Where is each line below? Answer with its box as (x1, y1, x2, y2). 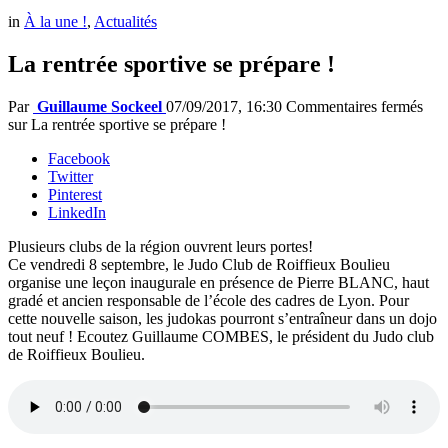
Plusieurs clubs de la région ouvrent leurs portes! (8, 238, 313, 256)
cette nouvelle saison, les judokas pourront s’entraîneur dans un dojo (8, 310, 437, 328)
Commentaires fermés (286, 98, 423, 116)
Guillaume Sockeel (37, 98, 162, 116)
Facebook (48, 150, 110, 168)
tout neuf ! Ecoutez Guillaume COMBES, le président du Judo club (8, 328, 434, 346)
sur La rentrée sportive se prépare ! (8, 116, 226, 134)
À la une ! (24, 13, 87, 31)
